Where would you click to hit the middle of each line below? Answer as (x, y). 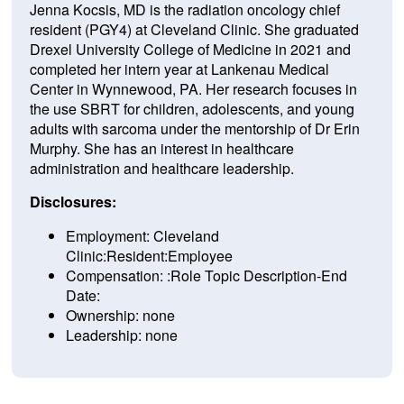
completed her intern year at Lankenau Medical (179, 69)
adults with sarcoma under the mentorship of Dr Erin (194, 129)
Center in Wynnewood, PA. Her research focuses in (193, 89)
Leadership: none (121, 335)
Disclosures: (73, 202)
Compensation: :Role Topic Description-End (206, 276)
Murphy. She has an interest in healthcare (161, 149)
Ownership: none (120, 316)
